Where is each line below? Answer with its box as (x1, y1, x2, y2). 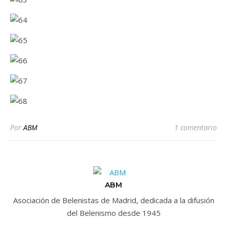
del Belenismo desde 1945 (66, 208, 161, 218)
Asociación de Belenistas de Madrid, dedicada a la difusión (13, 195, 214, 205)
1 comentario (174, 123, 217, 132)
